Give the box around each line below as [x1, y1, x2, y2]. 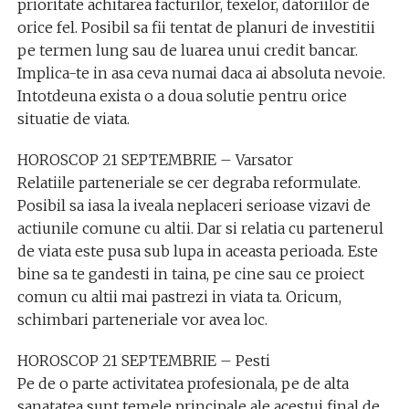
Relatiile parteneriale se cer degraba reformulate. [16, 173, 361, 192]
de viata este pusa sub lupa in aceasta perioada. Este [16, 242, 378, 260]
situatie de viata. [16, 110, 130, 128]
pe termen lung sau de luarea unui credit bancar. [16, 41, 358, 59]
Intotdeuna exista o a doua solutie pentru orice [16, 87, 347, 105]
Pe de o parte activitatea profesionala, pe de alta [16, 374, 349, 393]
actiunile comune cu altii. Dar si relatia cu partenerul [16, 219, 383, 237]
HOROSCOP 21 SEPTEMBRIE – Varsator [16, 151, 293, 169]
